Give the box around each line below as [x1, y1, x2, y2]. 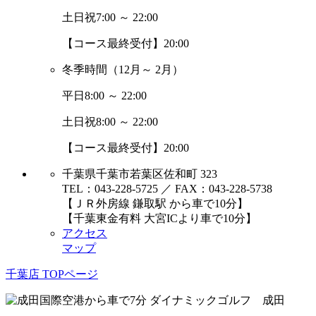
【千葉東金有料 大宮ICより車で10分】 [62, 212, 257, 224]
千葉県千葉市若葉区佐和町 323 [62, 167, 217, 180]
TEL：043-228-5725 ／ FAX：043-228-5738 [62, 182, 272, 195]
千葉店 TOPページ [6, 267, 98, 280]
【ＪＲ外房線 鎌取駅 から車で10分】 [62, 197, 248, 209]
